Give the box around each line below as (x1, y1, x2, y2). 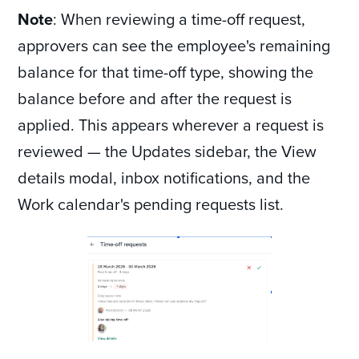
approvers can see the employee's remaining (18, 34, 331, 57)
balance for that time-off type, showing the (18, 60, 314, 83)
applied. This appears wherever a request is (18, 113, 325, 136)
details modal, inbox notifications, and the (18, 166, 311, 189)
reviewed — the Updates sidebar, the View (18, 139, 317, 163)
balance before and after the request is (18, 87, 292, 110)
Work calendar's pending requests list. (18, 192, 284, 216)
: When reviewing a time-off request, (53, 7, 306, 30)
